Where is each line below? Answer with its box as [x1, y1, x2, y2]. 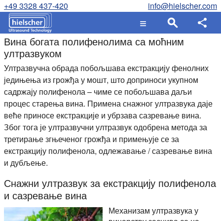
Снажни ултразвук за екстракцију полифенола [4, 176, 216, 190]
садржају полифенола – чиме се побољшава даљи [4, 86, 192, 97]
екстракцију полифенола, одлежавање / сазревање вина [4, 145, 212, 156]
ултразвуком [4, 46, 62, 60]
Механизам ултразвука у [109, 205, 198, 216]
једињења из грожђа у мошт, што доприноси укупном [4, 74, 198, 85]
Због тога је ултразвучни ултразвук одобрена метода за [4, 121, 207, 133]
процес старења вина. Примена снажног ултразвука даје [4, 98, 213, 109]
